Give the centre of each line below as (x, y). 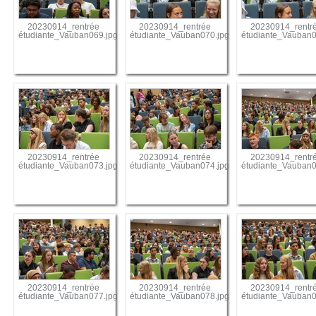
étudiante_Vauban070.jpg (180, 36)
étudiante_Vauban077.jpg (68, 297)
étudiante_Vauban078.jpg (180, 297)
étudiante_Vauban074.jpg (180, 166)
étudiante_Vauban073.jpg (68, 166)
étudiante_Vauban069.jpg (68, 36)
